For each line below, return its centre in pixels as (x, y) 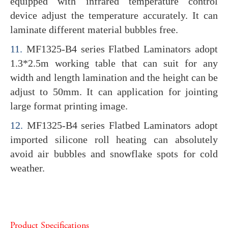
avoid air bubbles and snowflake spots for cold (114, 153)
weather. (27, 168)
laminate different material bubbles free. (94, 29)
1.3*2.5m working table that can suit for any (114, 63)
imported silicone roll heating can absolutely (114, 139)
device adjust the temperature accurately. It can (114, 15)
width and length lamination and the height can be (114, 77)
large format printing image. (69, 106)
